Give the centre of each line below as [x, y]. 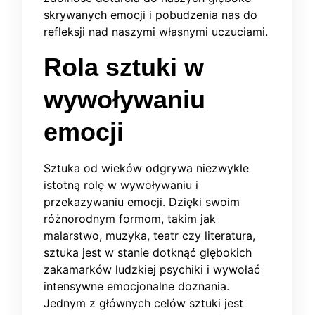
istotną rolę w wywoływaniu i [121, 185]
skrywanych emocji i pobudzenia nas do [150, 15]
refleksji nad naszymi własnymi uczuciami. [156, 32]
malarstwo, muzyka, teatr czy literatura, [149, 236]
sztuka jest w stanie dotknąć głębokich [148, 253]
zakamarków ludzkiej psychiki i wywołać [152, 270]
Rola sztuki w [124, 67]
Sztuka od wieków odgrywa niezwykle [146, 168]
